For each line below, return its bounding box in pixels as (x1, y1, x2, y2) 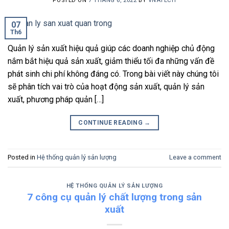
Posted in (8, 153, 37, 162)
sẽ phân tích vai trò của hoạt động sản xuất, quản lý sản (8, 81, 204, 91)
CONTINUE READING (78, 119, 145, 126)
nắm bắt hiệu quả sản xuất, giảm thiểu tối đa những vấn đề (8, 56, 214, 66)
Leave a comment (169, 153, 221, 162)
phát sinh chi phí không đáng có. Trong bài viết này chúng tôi (8, 68, 219, 79)
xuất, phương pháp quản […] (8, 94, 104, 104)
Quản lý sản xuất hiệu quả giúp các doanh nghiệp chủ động (8, 43, 215, 53)
